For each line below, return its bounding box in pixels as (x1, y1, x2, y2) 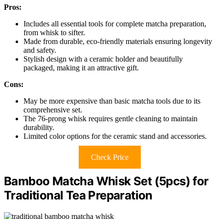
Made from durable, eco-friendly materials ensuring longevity (23, 37, 212, 46)
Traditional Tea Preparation (4, 188, 153, 203)
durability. (23, 123, 54, 132)
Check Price (90, 153, 129, 162)
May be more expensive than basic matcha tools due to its (23, 97, 200, 106)
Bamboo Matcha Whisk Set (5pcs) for (4, 174, 209, 189)
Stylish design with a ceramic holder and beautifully (23, 55, 183, 64)
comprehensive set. (23, 106, 82, 114)
